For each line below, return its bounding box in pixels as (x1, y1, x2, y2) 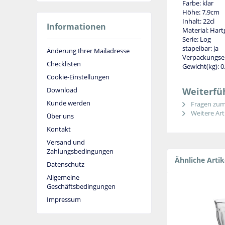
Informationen (47, 21, 106, 33)
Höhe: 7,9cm (182, 8, 219, 17)
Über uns (47, 111, 74, 121)
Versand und (47, 137, 85, 147)
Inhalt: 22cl (182, 17, 214, 26)
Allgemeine (47, 172, 79, 182)
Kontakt (47, 124, 71, 134)
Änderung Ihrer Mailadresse (47, 46, 130, 55)
